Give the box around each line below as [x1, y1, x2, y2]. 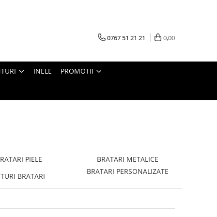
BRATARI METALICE [97, 154, 158, 164]
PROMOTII [61, 66, 93, 76]
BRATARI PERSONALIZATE [87, 166, 169, 176]
